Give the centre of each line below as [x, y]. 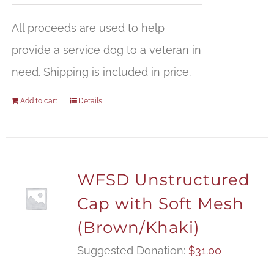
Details [90, 101]
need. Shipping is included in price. [101, 72]
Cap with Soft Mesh [160, 204]
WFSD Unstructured [163, 180]
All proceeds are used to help [88, 28]
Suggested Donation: [132, 251]
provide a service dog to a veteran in [106, 50]
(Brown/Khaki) [138, 228]
